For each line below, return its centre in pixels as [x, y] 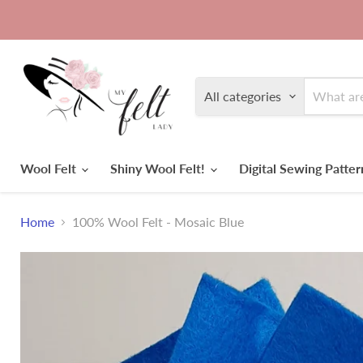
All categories [243, 96]
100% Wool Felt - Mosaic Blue [158, 222]
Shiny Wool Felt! [159, 168]
